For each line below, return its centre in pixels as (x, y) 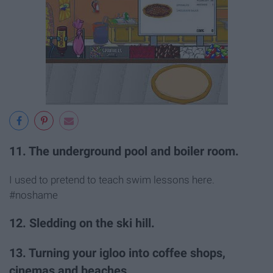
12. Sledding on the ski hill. (82, 224)
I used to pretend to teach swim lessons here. (112, 179)
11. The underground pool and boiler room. (124, 151)
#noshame (34, 195)
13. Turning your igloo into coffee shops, (117, 253)
